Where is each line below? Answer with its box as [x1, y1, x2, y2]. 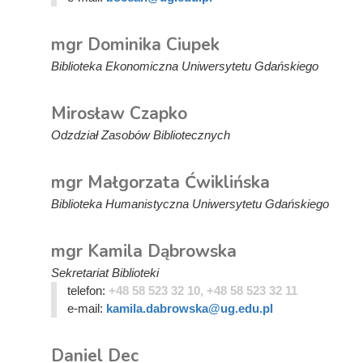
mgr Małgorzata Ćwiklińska [51, 171, 270, 194]
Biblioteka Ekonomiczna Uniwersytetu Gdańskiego [51, 59, 318, 73]
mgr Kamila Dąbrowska [51, 240, 237, 263]
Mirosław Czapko [51, 102, 187, 125]
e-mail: [66, 301, 106, 315]
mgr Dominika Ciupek [51, 33, 220, 56]
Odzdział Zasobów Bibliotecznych [51, 128, 230, 142]
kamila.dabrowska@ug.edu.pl [105, 301, 273, 315]
